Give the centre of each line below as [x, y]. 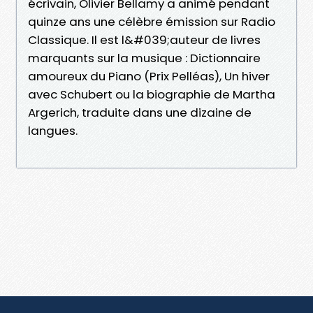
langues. [53, 130]
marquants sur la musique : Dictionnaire [144, 58]
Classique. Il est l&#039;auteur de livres [144, 39]
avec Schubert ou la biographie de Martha [152, 94]
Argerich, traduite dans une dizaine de [140, 112]
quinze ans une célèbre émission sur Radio [152, 21]
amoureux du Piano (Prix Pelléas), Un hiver [149, 76]
